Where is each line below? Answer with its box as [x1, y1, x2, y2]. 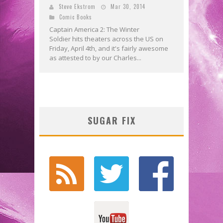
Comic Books [59, 13, 92, 21]
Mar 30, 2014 [111, 2, 145, 11]
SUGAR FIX [87, 114, 136, 127]
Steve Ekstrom [59, 2, 96, 11]
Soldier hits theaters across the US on [49, 34, 163, 44]
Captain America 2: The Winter [49, 25, 139, 34]
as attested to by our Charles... [49, 53, 141, 63]
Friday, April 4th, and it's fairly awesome [49, 44, 168, 53]
